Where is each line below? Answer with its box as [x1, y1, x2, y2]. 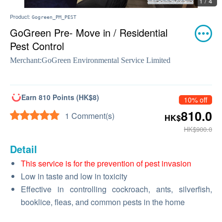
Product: [10, 12, 32, 20]
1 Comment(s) [65, 110, 114, 121]
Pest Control [10, 39, 64, 53]
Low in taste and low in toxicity [21, 170, 127, 182]
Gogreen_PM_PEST [32, 14, 76, 20]
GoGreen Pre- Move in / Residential [10, 25, 167, 40]
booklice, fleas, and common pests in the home [21, 196, 185, 208]
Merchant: [10, 56, 42, 64]
